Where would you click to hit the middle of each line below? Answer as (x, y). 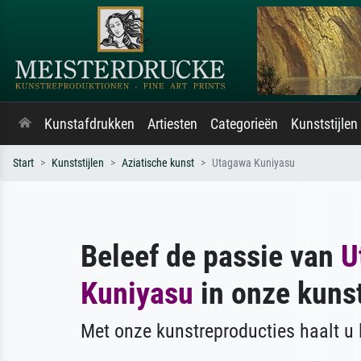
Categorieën (244, 124)
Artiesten (172, 124)
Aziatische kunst (158, 163)
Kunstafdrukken (89, 124)
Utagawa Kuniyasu (253, 163)
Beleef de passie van (211, 256)
